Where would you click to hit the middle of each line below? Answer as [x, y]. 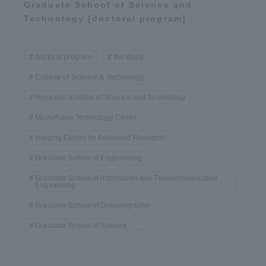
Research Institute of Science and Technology [110, 97]
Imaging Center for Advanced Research [100, 137]
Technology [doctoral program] [105, 18]
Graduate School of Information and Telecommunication [127, 178]
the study [129, 57]
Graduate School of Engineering [88, 158]
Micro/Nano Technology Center [86, 117]
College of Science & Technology [90, 77]
